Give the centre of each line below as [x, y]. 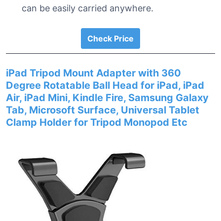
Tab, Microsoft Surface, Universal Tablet [103, 110]
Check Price [110, 38]
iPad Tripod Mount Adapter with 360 [93, 73]
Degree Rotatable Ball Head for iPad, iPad [105, 85]
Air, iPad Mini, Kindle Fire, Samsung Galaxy [107, 98]
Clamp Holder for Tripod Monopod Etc [97, 122]
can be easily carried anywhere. [88, 8]
